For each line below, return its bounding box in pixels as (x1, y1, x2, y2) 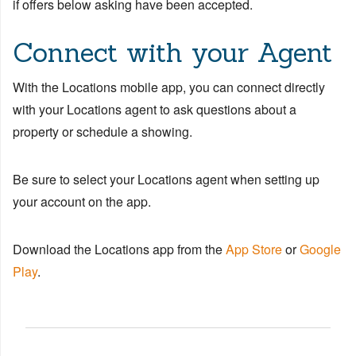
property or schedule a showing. (13, 122, 192, 141)
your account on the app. (13, 192, 151, 211)
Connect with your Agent (13, 35, 332, 70)
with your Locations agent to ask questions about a (13, 100, 296, 119)
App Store (226, 240, 282, 259)
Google (300, 240, 341, 259)
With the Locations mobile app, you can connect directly (13, 78, 325, 97)
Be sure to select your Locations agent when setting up (13, 170, 319, 189)
